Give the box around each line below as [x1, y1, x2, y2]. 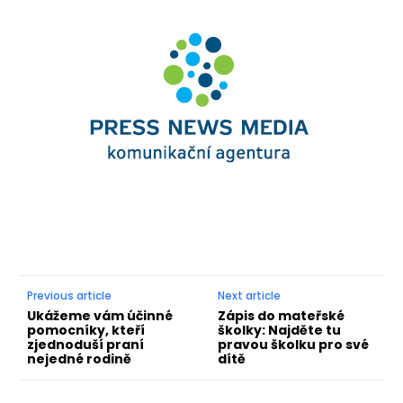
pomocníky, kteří [27, 321, 145, 340]
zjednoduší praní [27, 336, 144, 354]
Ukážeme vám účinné [27, 307, 173, 326]
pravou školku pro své [218, 336, 370, 354]
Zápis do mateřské [218, 307, 345, 326]
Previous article [27, 288, 112, 304]
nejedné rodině [27, 350, 131, 369]
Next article [218, 288, 282, 304]
